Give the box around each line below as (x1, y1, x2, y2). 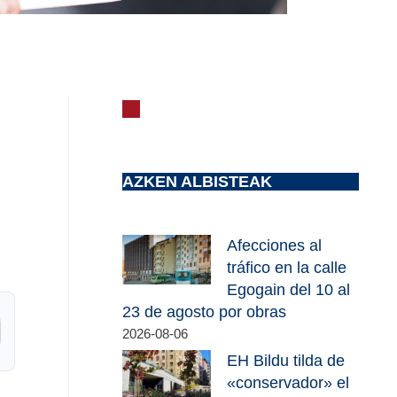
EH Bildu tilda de (227, 351, 346, 370)
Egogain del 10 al (227, 281, 351, 300)
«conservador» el (227, 373, 350, 392)
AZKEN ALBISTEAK (122, 172, 273, 191)
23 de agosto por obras (122, 303, 287, 322)
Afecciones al (227, 237, 323, 255)
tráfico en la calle (227, 259, 347, 277)
